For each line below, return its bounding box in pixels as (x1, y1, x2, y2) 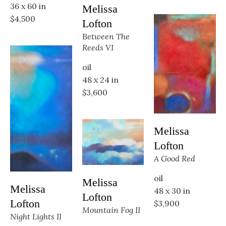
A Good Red (154, 153, 196, 163)
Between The (82, 31, 130, 42)
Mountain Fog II (82, 205, 140, 215)
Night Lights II (10, 211, 62, 222)
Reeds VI (82, 42, 114, 53)
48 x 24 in (82, 75, 119, 85)
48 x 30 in (154, 185, 191, 196)
